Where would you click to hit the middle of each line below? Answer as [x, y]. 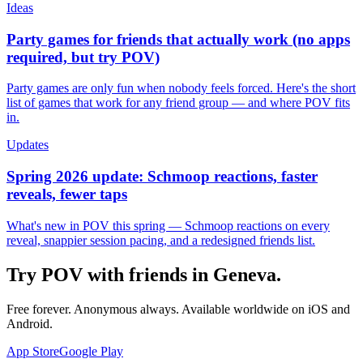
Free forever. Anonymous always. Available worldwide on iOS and [178, 309]
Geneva [245, 274]
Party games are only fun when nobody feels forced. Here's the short [181, 88]
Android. [30, 323]
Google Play [91, 351]
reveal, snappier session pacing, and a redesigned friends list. [161, 240]
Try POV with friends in [110, 274]
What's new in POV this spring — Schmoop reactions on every [168, 225]
